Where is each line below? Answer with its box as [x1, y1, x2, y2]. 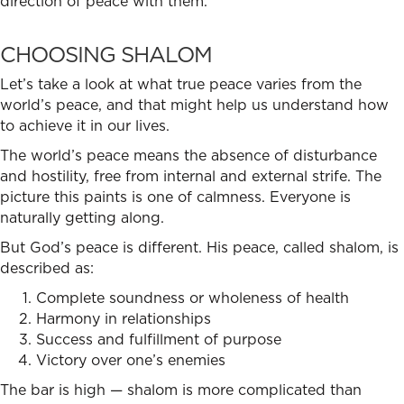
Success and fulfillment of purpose [36, 328, 281, 349]
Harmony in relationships [36, 308, 211, 328]
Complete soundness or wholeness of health [36, 287, 349, 308]
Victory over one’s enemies [36, 349, 225, 370]
